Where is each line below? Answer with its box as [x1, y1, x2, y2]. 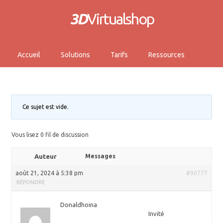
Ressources [148, 51, 185, 59]
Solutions [61, 51, 90, 59]
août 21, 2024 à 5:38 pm [15, 170, 84, 176]
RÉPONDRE [16, 179, 45, 185]
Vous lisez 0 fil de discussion [11, 131, 89, 138]
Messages [85, 153, 116, 159]
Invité [148, 210, 164, 217]
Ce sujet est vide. [22, 104, 69, 110]
